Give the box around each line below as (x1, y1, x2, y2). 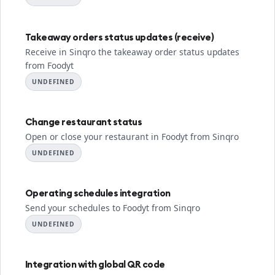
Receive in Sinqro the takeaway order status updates (25, 46, 239, 58)
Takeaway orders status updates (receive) (25, 31, 214, 43)
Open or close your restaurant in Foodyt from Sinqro (25, 131, 239, 142)
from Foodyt (25, 60, 74, 71)
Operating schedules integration (25, 187, 171, 199)
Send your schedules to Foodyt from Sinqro (25, 202, 200, 214)
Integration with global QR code (25, 258, 165, 270)
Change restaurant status (25, 116, 142, 128)
